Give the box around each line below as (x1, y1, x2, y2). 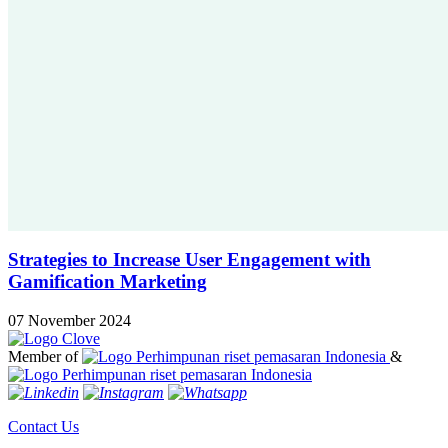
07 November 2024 (8, 312, 131, 330)
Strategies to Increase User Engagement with (8, 249, 371, 271)
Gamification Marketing (8, 271, 207, 293)
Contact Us (8, 418, 79, 436)
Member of (8, 348, 78, 366)
